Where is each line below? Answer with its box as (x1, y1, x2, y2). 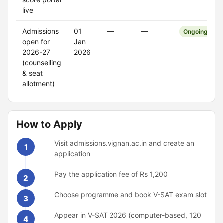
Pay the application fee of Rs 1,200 (54, 170, 168, 178)
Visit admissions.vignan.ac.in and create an (54, 139, 194, 147)
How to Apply (16, 118, 82, 130)
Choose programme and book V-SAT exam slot (54, 190, 207, 199)
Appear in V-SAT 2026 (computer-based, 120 (54, 211, 201, 219)
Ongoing (183, 28, 208, 35)
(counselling (22, 58, 61, 67)
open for (22, 37, 50, 46)
